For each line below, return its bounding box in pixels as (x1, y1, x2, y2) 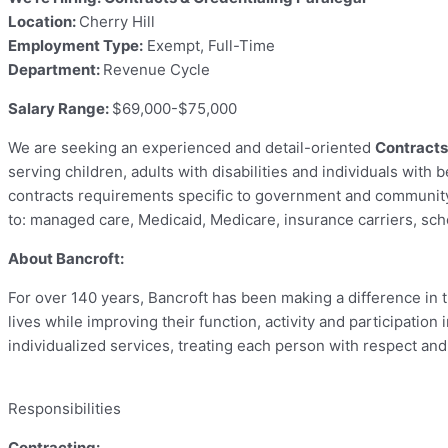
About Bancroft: (8, 249, 124, 269)
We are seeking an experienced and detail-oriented (8, 138, 375, 158)
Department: (8, 60, 103, 80)
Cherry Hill (79, 12, 155, 32)
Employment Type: (8, 36, 143, 56)
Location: (8, 12, 79, 32)
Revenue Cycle (103, 60, 210, 80)
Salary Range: (8, 99, 112, 119)
